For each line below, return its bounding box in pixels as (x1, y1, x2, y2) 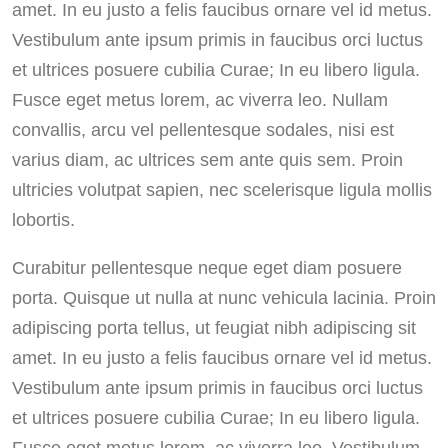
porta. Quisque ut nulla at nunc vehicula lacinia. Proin (12, 288, 436, 309)
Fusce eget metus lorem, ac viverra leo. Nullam (12, 89, 388, 110)
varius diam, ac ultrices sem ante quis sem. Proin (12, 149, 403, 170)
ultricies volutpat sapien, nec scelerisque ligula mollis (12, 179, 432, 200)
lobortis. (12, 209, 75, 230)
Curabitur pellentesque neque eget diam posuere (12, 258, 402, 279)
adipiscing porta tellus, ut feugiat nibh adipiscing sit (12, 318, 416, 339)
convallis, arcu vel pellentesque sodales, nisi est (12, 119, 394, 140)
